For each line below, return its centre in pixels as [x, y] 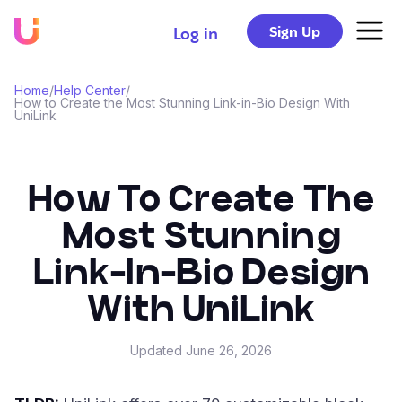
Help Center [90, 90]
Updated [158, 350]
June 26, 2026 [229, 350]
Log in [196, 33]
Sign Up [295, 32]
